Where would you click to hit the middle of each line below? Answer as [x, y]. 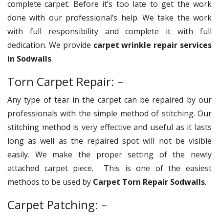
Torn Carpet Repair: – [67, 81]
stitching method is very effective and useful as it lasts [109, 127]
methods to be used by [50, 182]
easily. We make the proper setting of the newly [109, 154]
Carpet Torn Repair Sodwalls [149, 182]
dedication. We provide [50, 45]
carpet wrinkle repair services [152, 45]
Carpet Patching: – [59, 204]
